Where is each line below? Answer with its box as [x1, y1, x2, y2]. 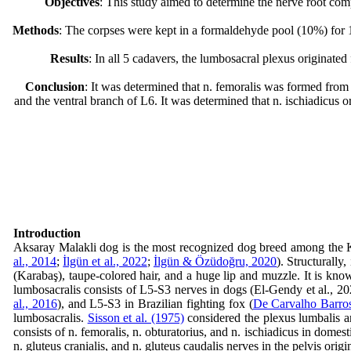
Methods [13, 24, 59, 37]
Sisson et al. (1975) [87, 311, 184, 324]
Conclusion [25, 80, 85, 93]
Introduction [13, 226, 81, 240]
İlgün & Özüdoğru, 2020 [153, 255, 277, 268]
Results [50, 52, 89, 65]
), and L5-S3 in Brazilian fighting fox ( [56, 297, 253, 310]
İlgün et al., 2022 [63, 255, 147, 268]
